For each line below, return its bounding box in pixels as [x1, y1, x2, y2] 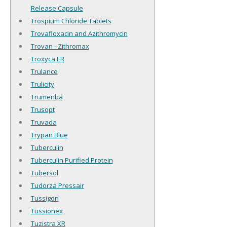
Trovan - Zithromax [30, 42, 89, 51]
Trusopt [30, 105, 55, 115]
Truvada [30, 118, 57, 127]
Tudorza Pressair [30, 181, 84, 191]
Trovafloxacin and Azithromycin [30, 29, 128, 39]
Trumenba [30, 92, 63, 102]
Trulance [30, 67, 58, 77]
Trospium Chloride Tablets [30, 16, 111, 26]
